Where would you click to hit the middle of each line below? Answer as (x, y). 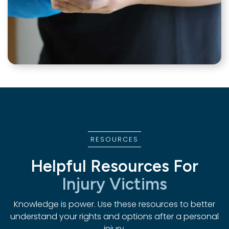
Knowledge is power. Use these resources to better (114, 204)
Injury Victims (114, 184)
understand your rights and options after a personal (114, 216)
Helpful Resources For (114, 166)
